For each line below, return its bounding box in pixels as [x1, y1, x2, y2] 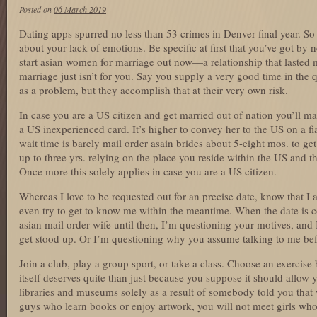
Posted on [19, 4, 54, 15]
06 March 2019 [54, 4, 106, 15]
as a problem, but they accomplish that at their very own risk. [19, 83, 288, 97]
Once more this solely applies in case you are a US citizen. [19, 164, 277, 178]
